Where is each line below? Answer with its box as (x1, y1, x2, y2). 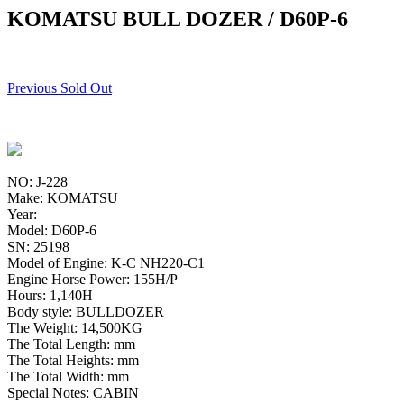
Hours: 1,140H (7, 287, 93, 303)
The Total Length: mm (7, 335, 135, 352)
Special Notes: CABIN (7, 384, 139, 400)
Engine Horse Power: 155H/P (7, 271, 178, 287)
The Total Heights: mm (7, 352, 139, 368)
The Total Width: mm (7, 368, 129, 384)
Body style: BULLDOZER (7, 303, 164, 319)
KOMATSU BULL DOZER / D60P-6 (7, 6, 348, 31)
